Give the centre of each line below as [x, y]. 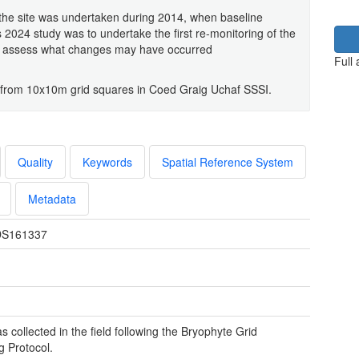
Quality [35, 161]
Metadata [52, 198]
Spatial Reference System [228, 161]
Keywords [107, 161]
